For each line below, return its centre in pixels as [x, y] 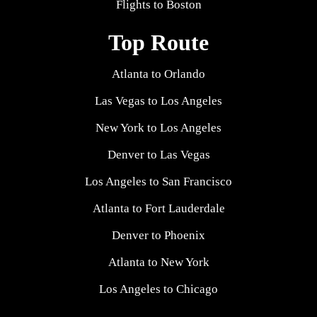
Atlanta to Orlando [158, 74]
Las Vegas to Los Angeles [158, 100]
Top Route [158, 42]
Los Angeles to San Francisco [158, 181]
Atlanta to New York [158, 262]
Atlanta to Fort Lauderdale [158, 208]
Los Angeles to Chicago [158, 289]
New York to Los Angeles [158, 127]
